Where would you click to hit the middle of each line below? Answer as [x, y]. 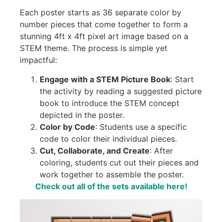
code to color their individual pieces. [108, 139]
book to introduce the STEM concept [110, 103]
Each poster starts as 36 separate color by [101, 13]
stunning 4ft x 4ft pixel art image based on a [104, 36]
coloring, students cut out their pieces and [119, 162]
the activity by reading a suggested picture [121, 91]
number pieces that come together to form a [104, 25]
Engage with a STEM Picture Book [105, 79]
